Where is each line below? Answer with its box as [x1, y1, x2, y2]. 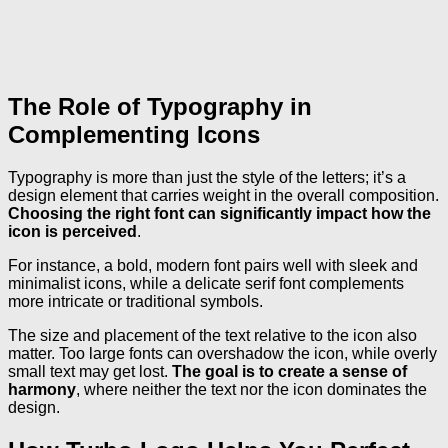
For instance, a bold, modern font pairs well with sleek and [8, 256, 418, 274]
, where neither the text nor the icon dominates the [76, 380, 427, 398]
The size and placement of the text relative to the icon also [8, 326, 417, 344]
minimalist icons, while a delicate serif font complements [8, 274, 404, 292]
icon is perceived [8, 222, 137, 240]
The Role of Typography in [8, 92, 312, 120]
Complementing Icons [8, 120, 260, 148]
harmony [8, 380, 76, 398]
